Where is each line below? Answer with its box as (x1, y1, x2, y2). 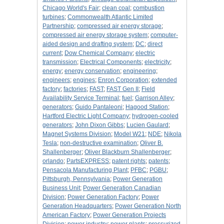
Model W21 (114, 130, 145, 138)
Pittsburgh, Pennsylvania (42, 175, 110, 183)
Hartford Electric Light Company (42, 112, 129, 120)
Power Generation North (115, 202, 181, 210)
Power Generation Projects (93, 211, 166, 219)
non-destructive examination (60, 139, 137, 147)
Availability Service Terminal (42, 94, 119, 102)
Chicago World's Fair (42, 4, 99, 12)
